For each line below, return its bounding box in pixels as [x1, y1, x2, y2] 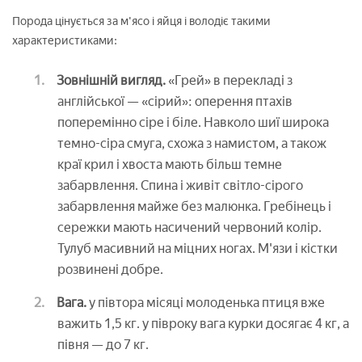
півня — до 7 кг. [57, 336, 149, 352]
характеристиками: [12, 33, 117, 48]
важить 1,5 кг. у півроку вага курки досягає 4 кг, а [57, 315, 349, 331]
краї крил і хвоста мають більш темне [57, 156, 282, 172]
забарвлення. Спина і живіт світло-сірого [57, 177, 303, 193]
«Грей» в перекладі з [166, 72, 293, 88]
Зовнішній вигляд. [57, 72, 166, 88]
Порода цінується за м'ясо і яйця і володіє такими [12, 14, 271, 28]
